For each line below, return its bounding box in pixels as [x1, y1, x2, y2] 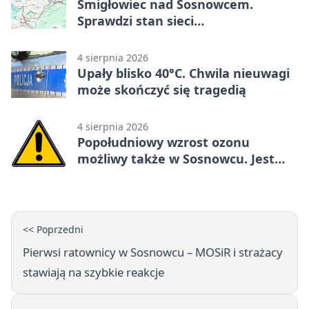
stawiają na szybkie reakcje [23, 263, 164, 280]
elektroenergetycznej [77, 28, 210, 46]
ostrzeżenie [77, 166, 149, 183]
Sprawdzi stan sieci [77, 12, 194, 29]
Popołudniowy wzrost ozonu [77, 133, 250, 150]
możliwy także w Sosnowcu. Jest [77, 150, 275, 167]
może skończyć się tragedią [77, 81, 246, 98]
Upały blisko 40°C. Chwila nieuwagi [77, 64, 290, 81]
